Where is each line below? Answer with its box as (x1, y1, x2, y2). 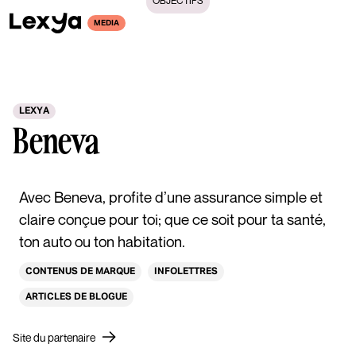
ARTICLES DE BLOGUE (25, 292, 127, 302)
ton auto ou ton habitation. (19, 231, 185, 250)
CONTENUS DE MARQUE (25, 266, 135, 277)
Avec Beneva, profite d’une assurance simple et (19, 187, 323, 206)
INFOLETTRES (154, 266, 218, 277)
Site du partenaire (13, 330, 95, 344)
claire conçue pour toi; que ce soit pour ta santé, (19, 209, 326, 228)
